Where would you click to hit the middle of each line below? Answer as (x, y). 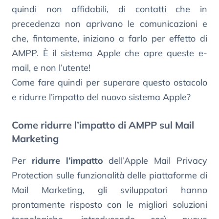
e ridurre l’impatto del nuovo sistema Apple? (101, 97)
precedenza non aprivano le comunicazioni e (109, 23)
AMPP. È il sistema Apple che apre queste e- (109, 53)
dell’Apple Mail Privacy (155, 160)
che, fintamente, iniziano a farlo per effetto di (109, 38)
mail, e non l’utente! (51, 67)
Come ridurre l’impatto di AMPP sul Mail (103, 125)
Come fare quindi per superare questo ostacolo (109, 82)
